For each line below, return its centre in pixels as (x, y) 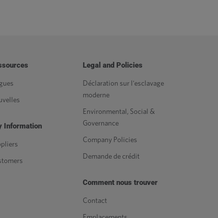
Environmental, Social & (119, 112)
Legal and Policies (113, 65)
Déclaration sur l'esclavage (123, 83)
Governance (101, 123)
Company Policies (110, 140)
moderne (96, 95)
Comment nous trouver (120, 182)
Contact (95, 201)
